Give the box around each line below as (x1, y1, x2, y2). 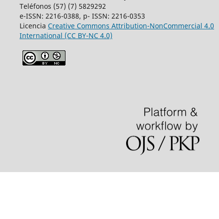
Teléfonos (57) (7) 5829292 (19, 1, 106, 11)
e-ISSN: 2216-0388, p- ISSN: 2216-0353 (19, 11, 145, 21)
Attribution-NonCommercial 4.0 (111, 21, 214, 31)
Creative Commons (47, 21, 111, 31)
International (19, 31, 63, 41)
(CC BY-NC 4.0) (64, 31, 112, 41)
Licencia (19, 21, 48, 31)
